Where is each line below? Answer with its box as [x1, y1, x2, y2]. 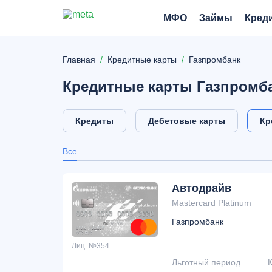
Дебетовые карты [148, 116, 225, 126]
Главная [63, 55, 95, 64]
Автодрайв [172, 182, 231, 194]
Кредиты [75, 116, 114, 126]
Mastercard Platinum [172, 198, 251, 208]
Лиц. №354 [72, 242, 109, 250]
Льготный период [172, 257, 240, 267]
